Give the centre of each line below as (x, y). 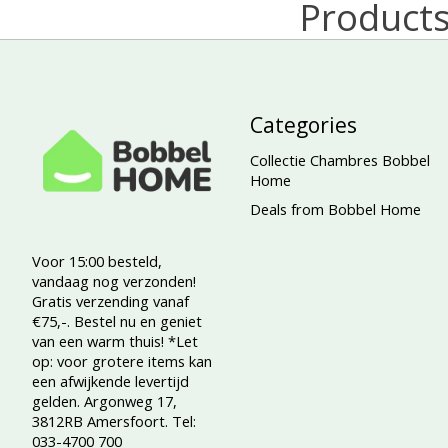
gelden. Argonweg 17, (104, 400)
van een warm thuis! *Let (115, 340)
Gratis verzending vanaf (110, 300)
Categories (303, 124)
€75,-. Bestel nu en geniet (117, 320)
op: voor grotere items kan (122, 360)
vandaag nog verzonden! (114, 280)
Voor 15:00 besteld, (97, 260)
